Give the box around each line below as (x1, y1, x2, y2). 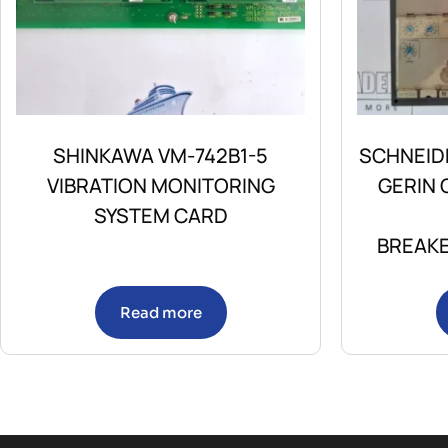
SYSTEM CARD (93, 202, 228, 230)
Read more (119, 303, 202, 323)
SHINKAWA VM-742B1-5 (53, 142, 268, 170)
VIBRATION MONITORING (46, 172, 275, 200)
